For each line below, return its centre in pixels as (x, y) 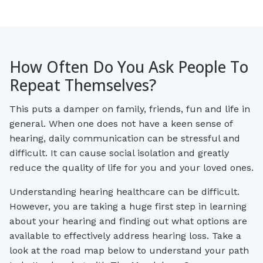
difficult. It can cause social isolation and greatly (119, 153)
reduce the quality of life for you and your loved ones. (131, 167)
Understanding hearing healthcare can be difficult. (124, 191)
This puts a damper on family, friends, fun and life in (130, 109)
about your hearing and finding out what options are (128, 221)
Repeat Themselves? (83, 85)
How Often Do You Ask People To (129, 67)
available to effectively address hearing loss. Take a (125, 235)
